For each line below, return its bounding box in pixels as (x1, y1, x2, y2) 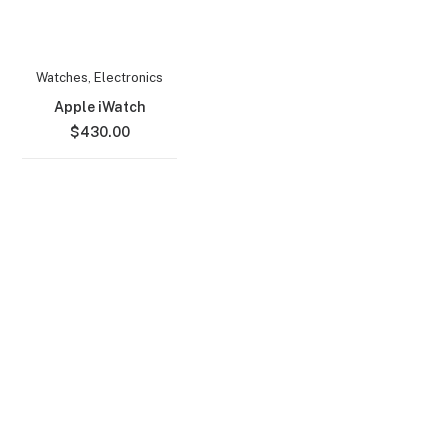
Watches (35, 70, 88, 86)
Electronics (94, 70, 164, 86)
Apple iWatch (53, 99, 146, 116)
